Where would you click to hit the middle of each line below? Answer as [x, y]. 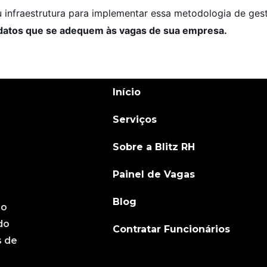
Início [127, 92]
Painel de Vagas [154, 174]
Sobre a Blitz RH [154, 147]
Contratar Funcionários [172, 229]
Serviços [135, 119]
